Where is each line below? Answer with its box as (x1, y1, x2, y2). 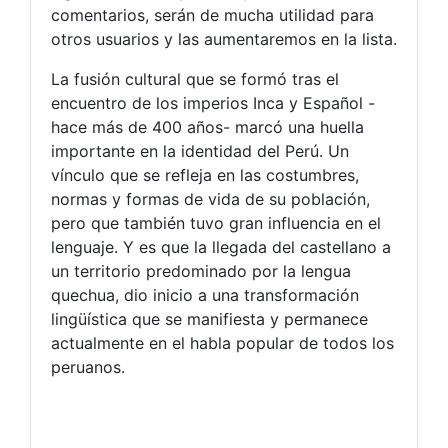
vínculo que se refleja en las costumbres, (51, 165, 359, 185)
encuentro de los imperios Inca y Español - (51, 93, 375, 113)
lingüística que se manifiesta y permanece (51, 309, 368, 329)
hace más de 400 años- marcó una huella (51, 117, 364, 137)
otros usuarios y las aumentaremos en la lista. (51, 29, 397, 49)
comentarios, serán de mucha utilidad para (51, 5, 374, 25)
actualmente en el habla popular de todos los (51, 333, 394, 353)
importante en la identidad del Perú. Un (51, 141, 349, 161)
